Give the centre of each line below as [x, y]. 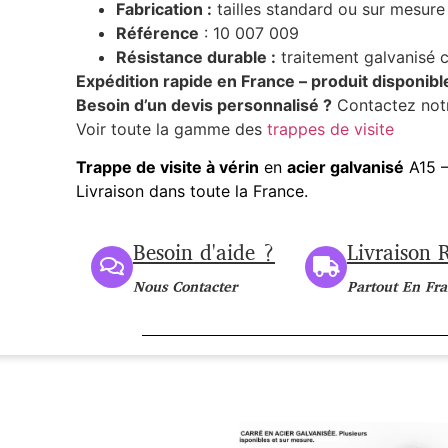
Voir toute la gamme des [171, 129]
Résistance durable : [195, 57]
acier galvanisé [345, 167]
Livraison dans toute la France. [191, 191]
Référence [157, 33]
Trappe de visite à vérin [167, 167]
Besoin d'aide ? [203, 254]
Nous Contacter [184, 288]
